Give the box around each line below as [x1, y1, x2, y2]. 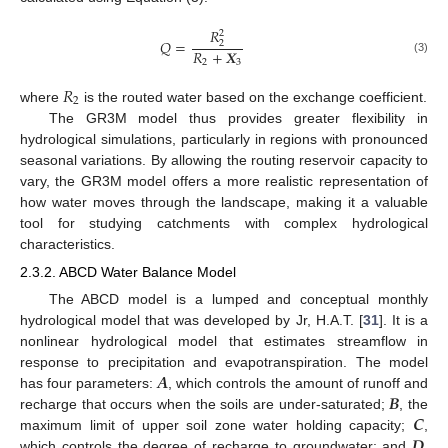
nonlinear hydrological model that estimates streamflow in [20, 332, 428, 349]
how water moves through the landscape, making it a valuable [20, 193, 428, 210]
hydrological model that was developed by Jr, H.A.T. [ [20, 311, 363, 328]
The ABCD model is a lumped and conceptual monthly [48, 290, 428, 307]
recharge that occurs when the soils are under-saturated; [20, 395, 390, 412]
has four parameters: [20, 374, 158, 391]
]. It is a [378, 311, 429, 328]
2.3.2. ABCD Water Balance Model [20, 263, 236, 280]
